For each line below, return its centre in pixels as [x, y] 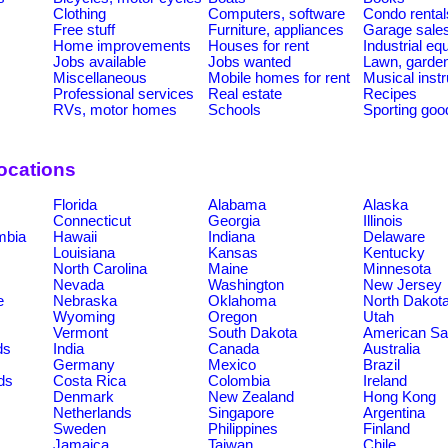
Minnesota [397, 268]
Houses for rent [258, 45]
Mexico [232, 364]
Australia [391, 348]
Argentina [394, 412]
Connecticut [92, 220]
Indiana [231, 236]
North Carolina [100, 268]
